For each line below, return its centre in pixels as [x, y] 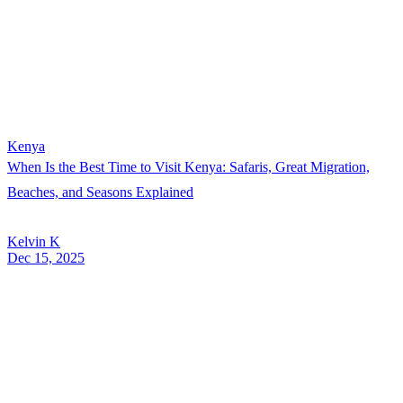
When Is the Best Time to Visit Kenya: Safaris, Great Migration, [188, 167]
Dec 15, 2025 [46, 258]
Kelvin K [34, 242]
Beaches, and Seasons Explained [100, 193]
